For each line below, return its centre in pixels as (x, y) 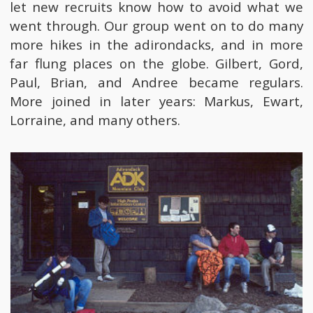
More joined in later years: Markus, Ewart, (156, 101)
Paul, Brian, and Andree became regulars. (156, 82)
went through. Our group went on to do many (156, 26)
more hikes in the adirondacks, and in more (156, 44)
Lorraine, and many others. (95, 120)
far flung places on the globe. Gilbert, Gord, (156, 63)
